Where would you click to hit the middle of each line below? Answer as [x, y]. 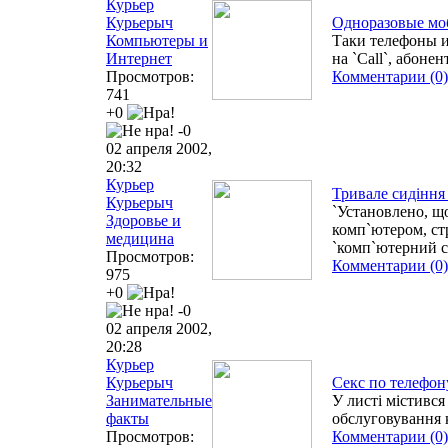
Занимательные [159, 400]
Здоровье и [143, 220]
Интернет [139, 58]
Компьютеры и [157, 40]
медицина [140, 238]
